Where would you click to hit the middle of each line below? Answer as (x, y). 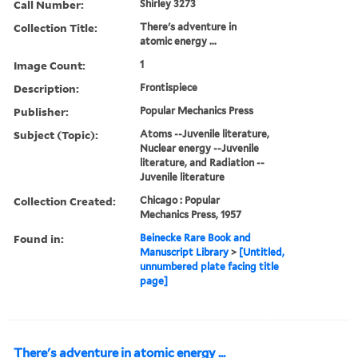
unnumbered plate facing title (210, 266)
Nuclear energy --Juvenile (200, 148)
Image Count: (50, 65)
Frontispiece (169, 87)
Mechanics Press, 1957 (191, 214)
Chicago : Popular (180, 200)
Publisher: (41, 111)
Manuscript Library (185, 252)
